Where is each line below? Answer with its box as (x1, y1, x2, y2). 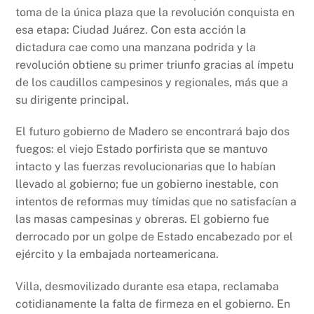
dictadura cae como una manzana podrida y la (15, 40, 257, 54)
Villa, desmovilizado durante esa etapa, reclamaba (15, 280, 280, 294)
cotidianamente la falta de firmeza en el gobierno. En (15, 297, 291, 311)
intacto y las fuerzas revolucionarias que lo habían (15, 160, 276, 174)
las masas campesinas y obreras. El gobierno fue (15, 212, 270, 226)
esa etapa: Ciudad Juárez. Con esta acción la (15, 22, 247, 36)
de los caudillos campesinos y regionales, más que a (15, 75, 289, 89)
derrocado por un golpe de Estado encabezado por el (15, 230, 294, 244)
